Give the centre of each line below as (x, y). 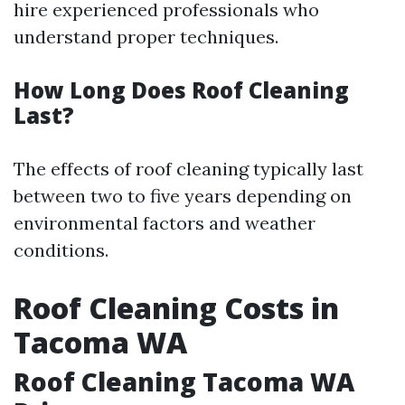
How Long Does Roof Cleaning (181, 89)
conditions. (61, 250)
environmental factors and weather (165, 222)
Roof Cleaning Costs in (176, 307)
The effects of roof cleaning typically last (188, 168)
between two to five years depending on (183, 195)
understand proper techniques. (146, 36)
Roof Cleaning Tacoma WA (184, 381)
